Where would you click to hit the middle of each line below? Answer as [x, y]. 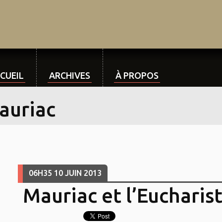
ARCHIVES [70, 75]
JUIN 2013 [83, 173]
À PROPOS [137, 75]
